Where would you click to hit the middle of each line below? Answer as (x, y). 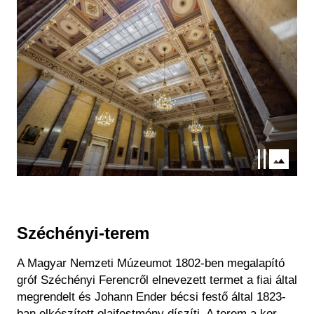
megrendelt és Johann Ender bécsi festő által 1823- (151, 297)
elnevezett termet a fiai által (223, 280)
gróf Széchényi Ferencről (83, 280)
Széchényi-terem (83, 233)
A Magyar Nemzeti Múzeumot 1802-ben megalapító (151, 264)
